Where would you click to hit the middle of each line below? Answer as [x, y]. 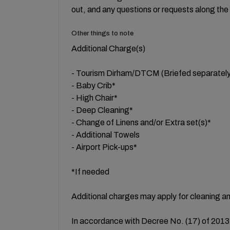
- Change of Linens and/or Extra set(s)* [141, 122]
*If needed [90, 172]
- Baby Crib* [93, 85]
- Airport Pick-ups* [104, 147]
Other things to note [102, 33]
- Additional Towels [106, 135]
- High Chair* [94, 98]
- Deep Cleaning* [102, 110]
